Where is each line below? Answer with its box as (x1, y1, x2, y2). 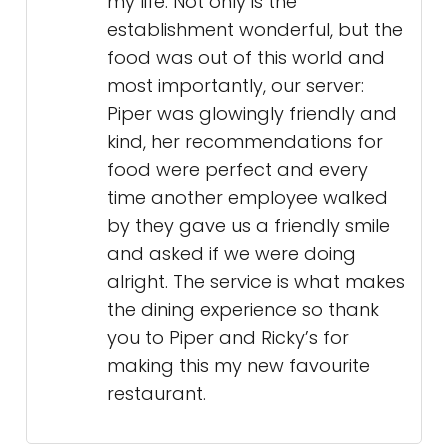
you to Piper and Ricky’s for (107, 325, 349, 351)
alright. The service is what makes (107, 269, 405, 295)
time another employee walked (107, 185, 388, 211)
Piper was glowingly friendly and (107, 101, 397, 127)
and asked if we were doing (107, 241, 356, 267)
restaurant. (107, 381, 206, 407)
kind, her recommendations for (107, 129, 383, 155)
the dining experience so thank (107, 297, 379, 323)
